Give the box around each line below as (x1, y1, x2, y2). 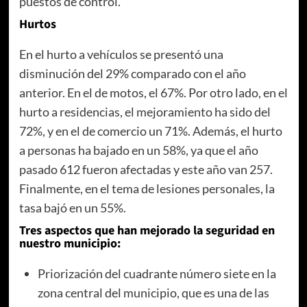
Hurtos (19, 15, 56, 33)
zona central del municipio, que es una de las (37, 284, 269, 300)
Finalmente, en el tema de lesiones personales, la (19, 180, 275, 196)
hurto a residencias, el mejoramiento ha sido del (19, 103, 271, 119)
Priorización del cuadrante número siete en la (37, 265, 276, 281)
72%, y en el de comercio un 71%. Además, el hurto (19, 123, 282, 138)
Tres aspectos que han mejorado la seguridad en (19, 221, 275, 239)
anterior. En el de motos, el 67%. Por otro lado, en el (19, 84, 288, 100)
